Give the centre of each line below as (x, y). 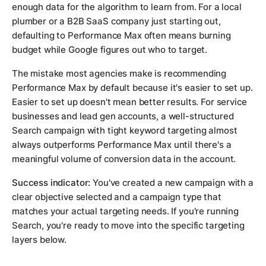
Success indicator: (51, 183)
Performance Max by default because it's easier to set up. (132, 88)
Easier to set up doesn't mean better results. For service (129, 102)
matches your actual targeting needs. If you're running (125, 211)
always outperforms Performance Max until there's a (122, 145)
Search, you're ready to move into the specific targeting (128, 226)
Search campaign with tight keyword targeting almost (125, 131)
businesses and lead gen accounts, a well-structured (123, 116)
